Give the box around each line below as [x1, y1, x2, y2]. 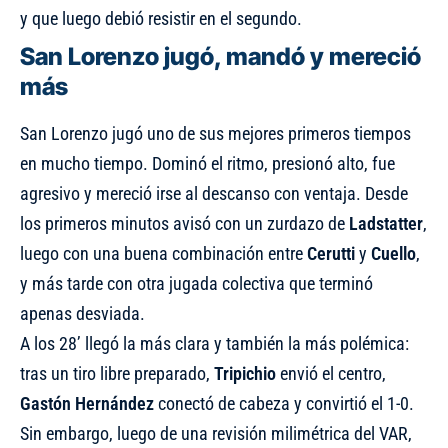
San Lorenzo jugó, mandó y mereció [20, 41, 421, 71]
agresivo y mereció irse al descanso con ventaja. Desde [20, 182, 408, 204]
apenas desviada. [20, 302, 145, 324]
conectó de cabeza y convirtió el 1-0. [154, 392, 414, 414]
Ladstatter [349, 212, 423, 234]
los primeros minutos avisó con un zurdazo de [20, 212, 349, 234]
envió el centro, [276, 362, 386, 384]
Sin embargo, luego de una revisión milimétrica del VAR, [20, 422, 412, 444]
